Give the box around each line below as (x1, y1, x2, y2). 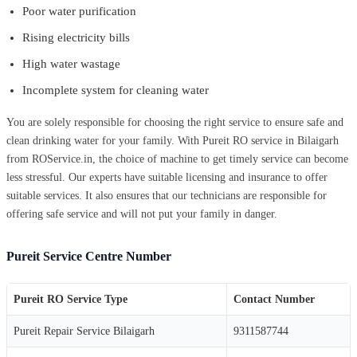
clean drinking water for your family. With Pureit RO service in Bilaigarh (6, 134, 339, 147)
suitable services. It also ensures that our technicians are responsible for (6, 189, 327, 202)
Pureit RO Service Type (14, 292, 127, 305)
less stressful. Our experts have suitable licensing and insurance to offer (6, 171, 328, 183)
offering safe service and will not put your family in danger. (6, 207, 277, 220)
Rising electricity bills (22, 30, 130, 44)
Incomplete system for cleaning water (22, 83, 209, 96)
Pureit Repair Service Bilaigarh (14, 324, 155, 337)
